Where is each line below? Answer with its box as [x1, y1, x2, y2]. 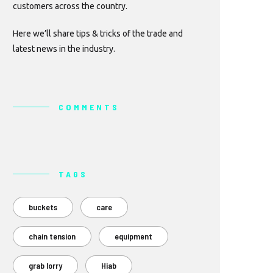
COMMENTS [58, 102, 119, 113]
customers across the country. [13, 1, 127, 12]
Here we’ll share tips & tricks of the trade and [13, 29, 183, 39]
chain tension [29, 231, 76, 242]
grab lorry [29, 260, 62, 271]
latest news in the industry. [13, 44, 115, 54]
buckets [29, 202, 57, 213]
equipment [115, 231, 152, 242]
